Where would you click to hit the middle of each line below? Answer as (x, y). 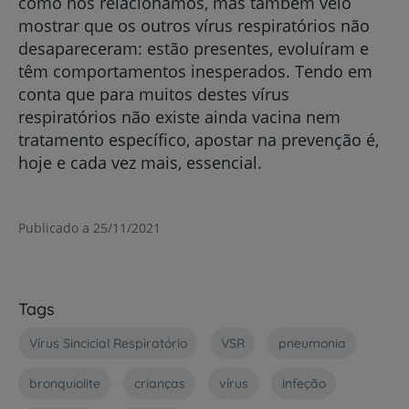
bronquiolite (64, 383)
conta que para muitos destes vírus (154, 94)
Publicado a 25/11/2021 (89, 228)
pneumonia (312, 343)
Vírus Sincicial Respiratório (108, 343)
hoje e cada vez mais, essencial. (140, 163)
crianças (159, 383)
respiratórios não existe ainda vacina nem (179, 117)
